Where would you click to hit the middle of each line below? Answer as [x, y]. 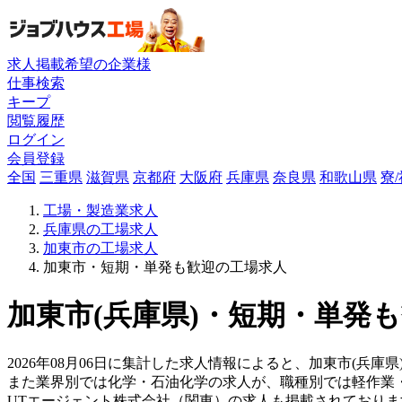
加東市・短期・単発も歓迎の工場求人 [165, 267]
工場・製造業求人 [100, 210]
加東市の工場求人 [100, 248]
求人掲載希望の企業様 [79, 64]
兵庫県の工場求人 [100, 229]
